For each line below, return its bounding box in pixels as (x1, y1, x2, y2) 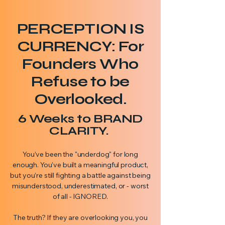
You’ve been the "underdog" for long (22, 150, 139, 159)
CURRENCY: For (17, 38, 144, 55)
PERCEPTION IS (17, 20, 144, 38)
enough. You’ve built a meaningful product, (12, 160, 149, 169)
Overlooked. (34, 90, 127, 108)
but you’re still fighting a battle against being (10, 171, 151, 180)
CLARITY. (49, 124, 111, 138)
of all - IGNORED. (52, 192, 108, 201)
